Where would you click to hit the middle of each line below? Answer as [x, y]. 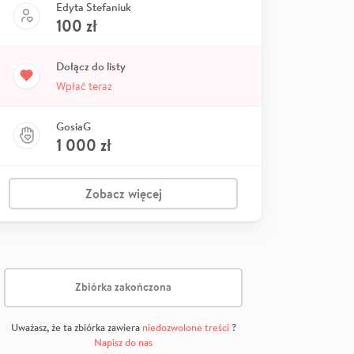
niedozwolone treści [185, 327]
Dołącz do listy [91, 66]
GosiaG [73, 126]
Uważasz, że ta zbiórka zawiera [76, 327]
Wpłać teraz [84, 86]
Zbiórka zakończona [123, 287]
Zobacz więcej [123, 193]
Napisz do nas [123, 342]
